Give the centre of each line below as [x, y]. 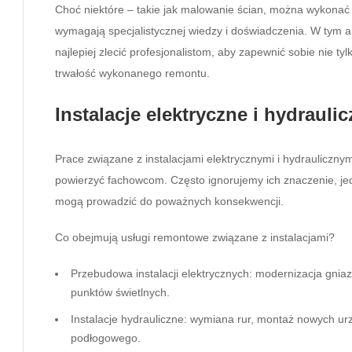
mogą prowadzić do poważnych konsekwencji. [169, 201]
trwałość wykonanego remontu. [132, 73]
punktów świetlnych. [120, 292]
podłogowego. [106, 337]
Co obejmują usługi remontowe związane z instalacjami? [195, 237]
